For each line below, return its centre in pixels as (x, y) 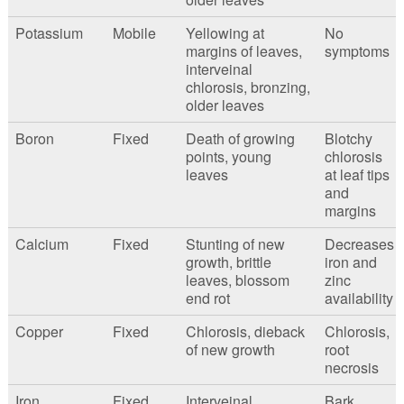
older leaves (225, 106)
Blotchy (348, 139)
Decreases (359, 244)
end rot (207, 298)
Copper (39, 332)
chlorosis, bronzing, (248, 87)
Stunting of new (235, 244)
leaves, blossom (237, 280)
